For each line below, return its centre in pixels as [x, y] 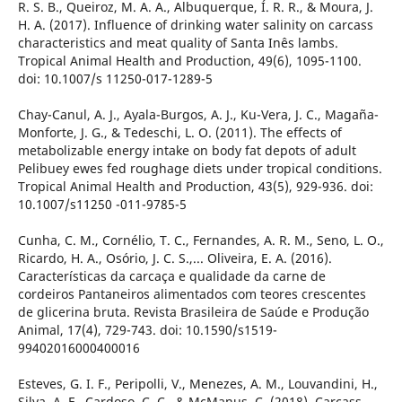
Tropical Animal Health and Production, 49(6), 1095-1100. [189, 60]
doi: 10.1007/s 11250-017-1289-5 [115, 78]
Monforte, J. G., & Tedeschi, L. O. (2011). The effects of [179, 132]
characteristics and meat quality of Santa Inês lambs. [178, 42]
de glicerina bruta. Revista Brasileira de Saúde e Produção [193, 311]
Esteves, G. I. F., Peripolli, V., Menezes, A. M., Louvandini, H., [197, 383]
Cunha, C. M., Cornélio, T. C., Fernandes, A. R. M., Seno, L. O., [201, 240]
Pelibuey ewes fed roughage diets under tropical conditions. [200, 168]
